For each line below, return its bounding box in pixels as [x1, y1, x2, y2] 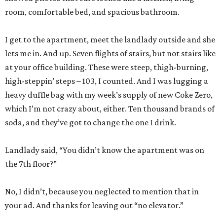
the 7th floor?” [5, 159, 57, 169]
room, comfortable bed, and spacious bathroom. [5, 7, 180, 17]
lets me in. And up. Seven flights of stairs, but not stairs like [5, 48, 216, 59]
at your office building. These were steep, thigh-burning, [5, 62, 208, 73]
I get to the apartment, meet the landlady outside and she [5, 35, 215, 45]
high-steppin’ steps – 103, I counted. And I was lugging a [5, 76, 208, 86]
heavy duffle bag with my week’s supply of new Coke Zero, [5, 90, 213, 100]
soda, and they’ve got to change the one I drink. [5, 117, 176, 128]
